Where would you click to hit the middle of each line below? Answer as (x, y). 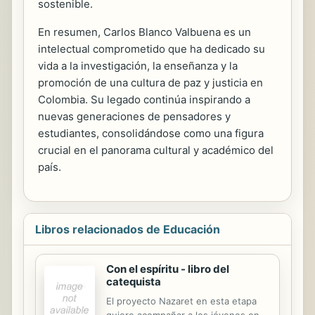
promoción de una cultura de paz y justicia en (150, 82)
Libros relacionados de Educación (128, 229)
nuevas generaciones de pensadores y (134, 116)
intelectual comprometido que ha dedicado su (152, 49)
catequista (134, 281)
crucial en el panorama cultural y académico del (156, 150)
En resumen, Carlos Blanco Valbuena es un (144, 32)
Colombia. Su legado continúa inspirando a (144, 99)
